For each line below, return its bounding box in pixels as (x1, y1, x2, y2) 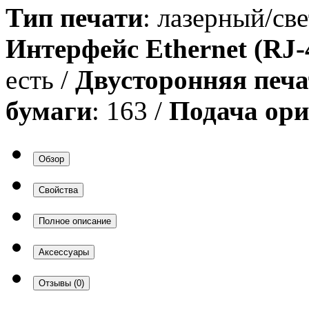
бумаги (6, 95, 92, 126)
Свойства (39, 184, 78, 195)
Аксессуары (39, 246, 89, 257)
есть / (6, 64, 75, 94)
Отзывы (39, 277, 74, 288)
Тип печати (6, 2, 143, 32)
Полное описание (39, 215, 111, 226)
